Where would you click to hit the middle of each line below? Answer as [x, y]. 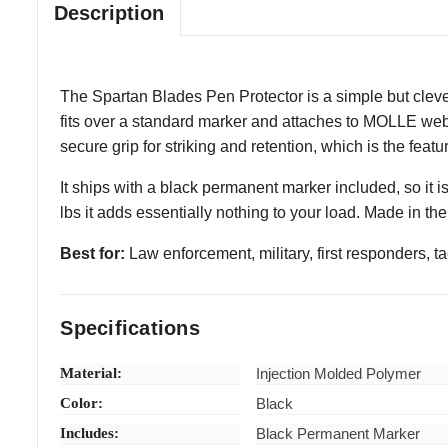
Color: [82, 402]
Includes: [90, 432]
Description [109, 13]
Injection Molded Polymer [339, 373]
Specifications [130, 327]
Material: [91, 372]
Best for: [93, 253]
